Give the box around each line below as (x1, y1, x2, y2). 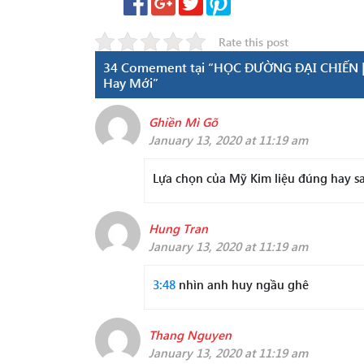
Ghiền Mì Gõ (149, 114, 218, 130)
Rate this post (219, 33, 288, 50)
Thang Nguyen (149, 327, 232, 343)
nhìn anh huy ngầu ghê (175, 276, 309, 292)
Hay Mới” (103, 74, 158, 91)
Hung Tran (149, 220, 208, 236)
